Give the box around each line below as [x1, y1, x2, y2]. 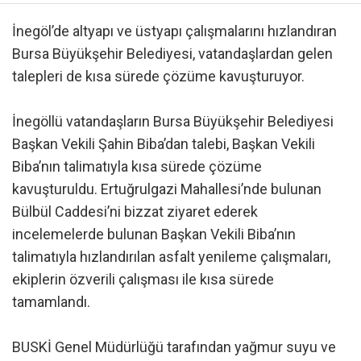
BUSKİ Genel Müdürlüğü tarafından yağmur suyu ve [12, 338, 336, 355]
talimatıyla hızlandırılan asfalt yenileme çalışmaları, [12, 247, 330, 265]
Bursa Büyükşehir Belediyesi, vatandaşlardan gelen [12, 44, 333, 62]
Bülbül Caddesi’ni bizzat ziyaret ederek [12, 202, 258, 220]
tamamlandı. [12, 293, 90, 310]
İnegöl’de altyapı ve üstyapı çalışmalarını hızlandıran [12, 22, 337, 39]
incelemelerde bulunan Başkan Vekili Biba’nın [12, 225, 296, 243]
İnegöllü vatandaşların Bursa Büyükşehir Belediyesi [12, 112, 334, 130]
